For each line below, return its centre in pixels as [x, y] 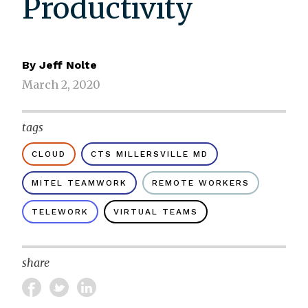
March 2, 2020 [61, 85]
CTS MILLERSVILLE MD [150, 154]
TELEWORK [60, 212]
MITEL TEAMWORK [79, 183]
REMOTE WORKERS [201, 183]
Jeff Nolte [68, 65]
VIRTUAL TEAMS [156, 212]
